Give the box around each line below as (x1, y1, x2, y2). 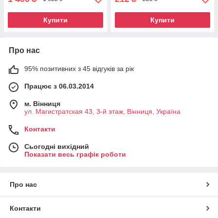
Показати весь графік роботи (24, 150, 126, 158)
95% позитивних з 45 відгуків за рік (24, 64, 134, 73)
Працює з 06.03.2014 (24, 82, 94, 90)
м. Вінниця (24, 99, 60, 108)
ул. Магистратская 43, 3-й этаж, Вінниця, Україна (24, 107, 181, 115)
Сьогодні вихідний (24, 142, 89, 150)
